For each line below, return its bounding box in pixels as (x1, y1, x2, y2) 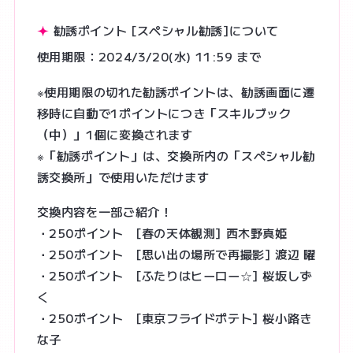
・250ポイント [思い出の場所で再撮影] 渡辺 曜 (36, 245, 316, 263)
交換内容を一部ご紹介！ (36, 203, 173, 221)
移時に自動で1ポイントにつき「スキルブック (36, 103, 292, 121)
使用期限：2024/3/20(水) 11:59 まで (36, 47, 262, 65)
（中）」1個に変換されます (36, 124, 193, 143)
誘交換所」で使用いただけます (36, 167, 210, 185)
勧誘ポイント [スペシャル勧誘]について (53, 21, 279, 39)
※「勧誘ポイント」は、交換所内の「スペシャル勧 (36, 146, 315, 164)
